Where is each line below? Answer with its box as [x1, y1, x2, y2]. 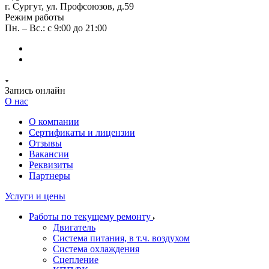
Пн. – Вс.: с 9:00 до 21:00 [5, 23, 107, 33]
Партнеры [29, 171, 70, 181]
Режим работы [5, 12, 64, 22]
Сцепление [53, 255, 98, 265]
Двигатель [53, 222, 95, 232]
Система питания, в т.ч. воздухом [53, 233, 190, 243]
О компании [29, 116, 79, 127]
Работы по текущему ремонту [29, 211, 153, 222]
